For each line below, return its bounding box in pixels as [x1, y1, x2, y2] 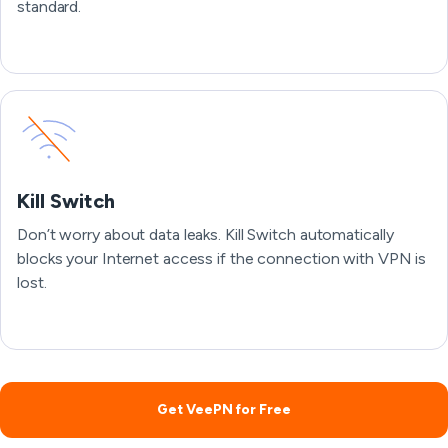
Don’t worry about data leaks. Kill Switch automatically [17, 225, 394, 244]
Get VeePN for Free [157, 401, 291, 418]
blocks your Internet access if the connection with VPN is [17, 249, 427, 268]
